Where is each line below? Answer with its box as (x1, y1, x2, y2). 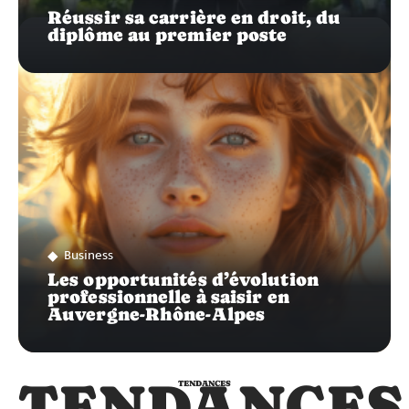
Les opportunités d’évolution (47, 269, 319, 290)
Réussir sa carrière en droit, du (47, 7, 341, 28)
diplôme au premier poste (47, 25, 288, 46)
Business (64, 244, 113, 267)
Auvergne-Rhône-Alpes (47, 304, 266, 325)
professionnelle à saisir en (47, 287, 289, 308)
